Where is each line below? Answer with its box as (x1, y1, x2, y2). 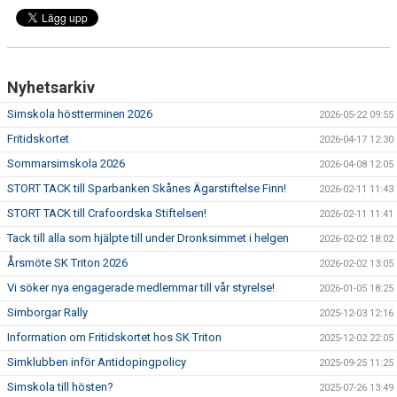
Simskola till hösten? (7, 379, 113, 393)
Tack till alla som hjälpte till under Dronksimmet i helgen (7, 230, 289, 245)
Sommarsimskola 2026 (7, 156, 125, 170)
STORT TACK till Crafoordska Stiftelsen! (7, 206, 206, 220)
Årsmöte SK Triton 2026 (7, 255, 128, 269)
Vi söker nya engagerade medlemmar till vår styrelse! (7, 280, 275, 294)
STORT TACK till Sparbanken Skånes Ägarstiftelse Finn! (7, 181, 286, 195)
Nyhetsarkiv (7, 77, 95, 97)
